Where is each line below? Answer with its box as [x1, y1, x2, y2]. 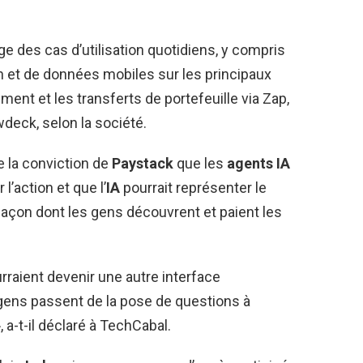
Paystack [112, 154, 173, 172]
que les [173, 154, 227, 172]
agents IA [227, 154, 290, 172]
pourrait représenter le [120, 178, 267, 196]
